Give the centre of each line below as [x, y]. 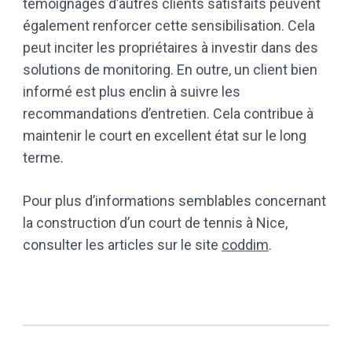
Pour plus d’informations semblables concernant [174, 200]
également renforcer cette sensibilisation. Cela [169, 25]
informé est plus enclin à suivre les [132, 91]
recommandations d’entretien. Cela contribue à [168, 113]
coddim [245, 244]
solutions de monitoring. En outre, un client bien [170, 69]
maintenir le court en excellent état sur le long [165, 135]
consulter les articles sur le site [122, 244]
